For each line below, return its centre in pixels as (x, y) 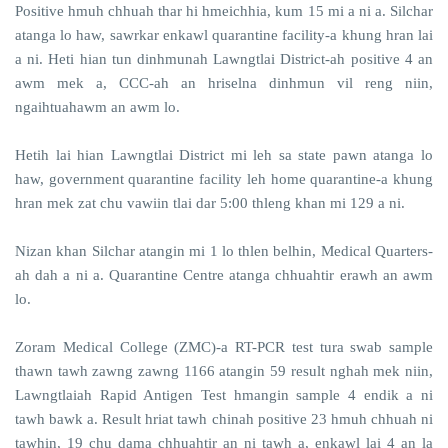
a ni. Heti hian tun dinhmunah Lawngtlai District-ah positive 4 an (224, 58)
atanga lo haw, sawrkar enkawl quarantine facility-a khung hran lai (224, 34)
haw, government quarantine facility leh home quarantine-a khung (224, 178)
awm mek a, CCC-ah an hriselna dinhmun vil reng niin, (224, 82)
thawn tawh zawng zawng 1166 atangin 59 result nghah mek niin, (224, 370)
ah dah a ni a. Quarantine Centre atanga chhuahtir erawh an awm (224, 274)
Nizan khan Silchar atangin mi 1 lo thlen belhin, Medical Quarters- (224, 250)
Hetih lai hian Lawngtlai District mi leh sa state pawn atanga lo (224, 154)
